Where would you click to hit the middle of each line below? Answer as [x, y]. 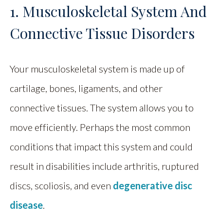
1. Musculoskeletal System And [108, 11]
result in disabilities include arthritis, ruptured [104, 166]
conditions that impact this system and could [101, 146]
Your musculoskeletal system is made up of [97, 68]
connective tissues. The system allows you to [102, 107]
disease [26, 205]
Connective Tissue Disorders [102, 33]
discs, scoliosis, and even [61, 185]
